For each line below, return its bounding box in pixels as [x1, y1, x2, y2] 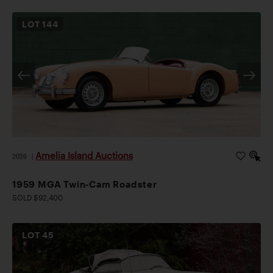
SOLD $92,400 [12, 193, 63, 202]
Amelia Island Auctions [35, 149, 133, 161]
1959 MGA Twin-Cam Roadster [12, 178, 157, 190]
